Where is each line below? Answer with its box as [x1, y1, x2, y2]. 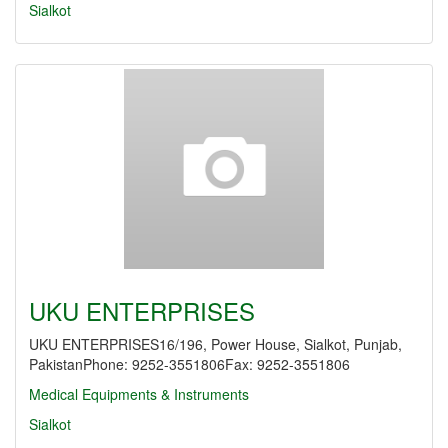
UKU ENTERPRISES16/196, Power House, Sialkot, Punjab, [29, 334, 402, 354]
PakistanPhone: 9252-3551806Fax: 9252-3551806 [29, 354, 350, 374]
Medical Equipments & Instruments [29, 384, 249, 404]
